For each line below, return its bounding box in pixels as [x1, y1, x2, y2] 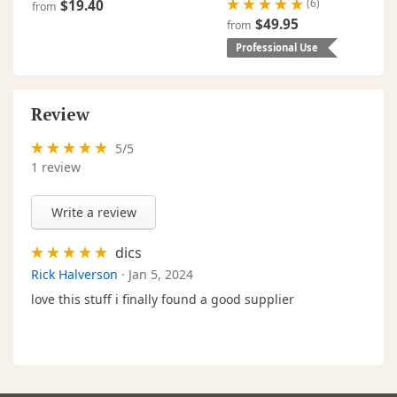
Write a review [51, 203, 136, 221]
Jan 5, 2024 [128, 265, 193, 283]
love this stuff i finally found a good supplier [31, 290, 294, 307]
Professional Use [236, 40, 318, 54]
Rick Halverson [31, 265, 118, 283]
